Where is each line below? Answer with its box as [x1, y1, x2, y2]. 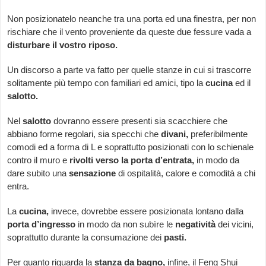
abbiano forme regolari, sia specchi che [7, 129, 161, 140]
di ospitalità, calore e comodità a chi [116, 168, 256, 179]
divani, [161, 129, 189, 140]
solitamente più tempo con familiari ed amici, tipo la [7, 78, 206, 88]
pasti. [164, 232, 187, 243]
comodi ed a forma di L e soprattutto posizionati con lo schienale [7, 142, 254, 153]
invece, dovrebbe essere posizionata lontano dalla [49, 206, 244, 217]
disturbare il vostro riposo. [7, 40, 118, 50]
